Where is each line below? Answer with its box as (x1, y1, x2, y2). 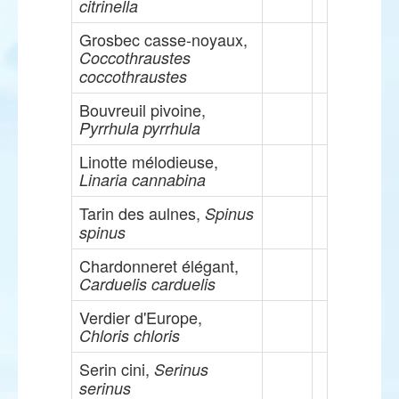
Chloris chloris (79, 324, 180, 346)
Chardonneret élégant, (79, 254, 239, 277)
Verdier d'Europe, (79, 305, 202, 329)
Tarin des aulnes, (79, 201, 205, 224)
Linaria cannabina (79, 168, 206, 191)
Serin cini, (79, 357, 154, 380)
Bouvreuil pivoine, (79, 98, 206, 121)
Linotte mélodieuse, (79, 150, 218, 173)
